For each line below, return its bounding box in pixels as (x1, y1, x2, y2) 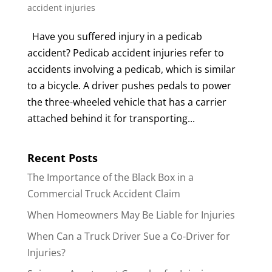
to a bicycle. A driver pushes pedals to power (27, 79, 231, 93)
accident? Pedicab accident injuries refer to (27, 46, 224, 60)
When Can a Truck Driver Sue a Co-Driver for (27, 229, 230, 243)
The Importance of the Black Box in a (27, 171, 194, 185)
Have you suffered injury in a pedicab (27, 30, 202, 44)
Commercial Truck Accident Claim (27, 187, 180, 201)
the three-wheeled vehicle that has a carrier (27, 95, 226, 109)
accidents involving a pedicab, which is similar (27, 63, 236, 76)
